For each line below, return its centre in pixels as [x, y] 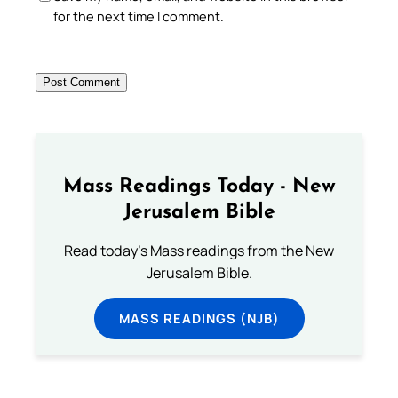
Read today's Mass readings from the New [199, 251]
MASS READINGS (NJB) [199, 318]
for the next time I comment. [139, 16]
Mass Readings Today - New [199, 187]
